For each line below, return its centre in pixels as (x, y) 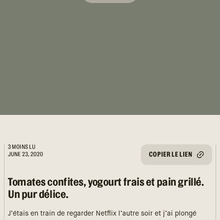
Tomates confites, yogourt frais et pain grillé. (106, 182)
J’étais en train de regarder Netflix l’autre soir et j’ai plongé (102, 214)
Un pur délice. (38, 194)
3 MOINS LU (22, 147)
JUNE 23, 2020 (26, 154)
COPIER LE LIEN (171, 154)
